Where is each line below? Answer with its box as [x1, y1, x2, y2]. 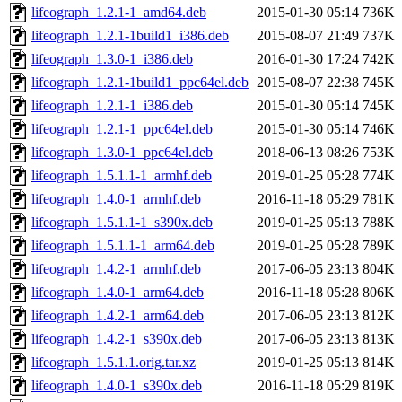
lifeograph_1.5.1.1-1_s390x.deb [31, 214, 213, 231]
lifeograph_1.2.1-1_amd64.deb [31, 4, 206, 21]
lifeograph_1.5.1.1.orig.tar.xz [31, 354, 196, 371]
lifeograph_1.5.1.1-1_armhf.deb [31, 168, 212, 184]
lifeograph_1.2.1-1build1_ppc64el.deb [31, 74, 249, 91]
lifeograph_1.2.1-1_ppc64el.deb [31, 121, 213, 137]
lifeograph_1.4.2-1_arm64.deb [31, 308, 204, 324]
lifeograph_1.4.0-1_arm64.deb [31, 284, 204, 301]
